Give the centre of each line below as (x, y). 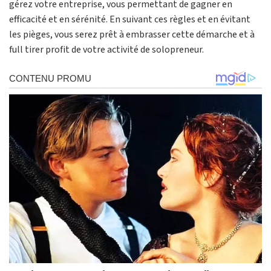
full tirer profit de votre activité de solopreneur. (106, 50)
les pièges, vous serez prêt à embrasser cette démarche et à (132, 35)
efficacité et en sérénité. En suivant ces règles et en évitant (130, 20)
